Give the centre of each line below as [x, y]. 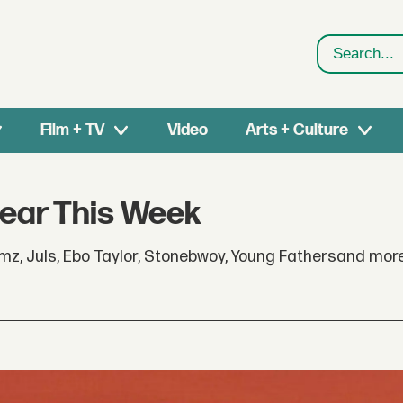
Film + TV [73, 130]
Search [344, 65]
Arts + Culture [296, 130]
